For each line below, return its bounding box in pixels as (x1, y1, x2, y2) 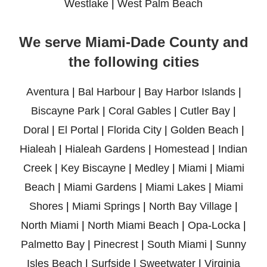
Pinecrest (94, 238, 138, 250)
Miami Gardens (63, 181, 136, 193)
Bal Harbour (77, 85, 135, 98)
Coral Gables (108, 104, 171, 117)
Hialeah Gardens (65, 142, 145, 155)
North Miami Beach (88, 219, 179, 231)
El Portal (57, 123, 98, 136)
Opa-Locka (188, 219, 240, 231)
